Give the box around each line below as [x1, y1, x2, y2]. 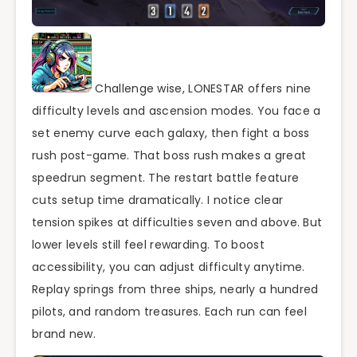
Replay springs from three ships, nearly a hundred [32, 281, 319, 298]
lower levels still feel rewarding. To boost [32, 237, 265, 253]
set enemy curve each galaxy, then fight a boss [32, 125, 310, 142]
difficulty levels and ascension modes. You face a [32, 103, 321, 120]
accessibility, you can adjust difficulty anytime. [32, 259, 305, 276]
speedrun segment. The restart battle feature [32, 170, 300, 186]
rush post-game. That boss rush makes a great [32, 147, 307, 164]
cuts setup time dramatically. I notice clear [32, 192, 284, 209]
